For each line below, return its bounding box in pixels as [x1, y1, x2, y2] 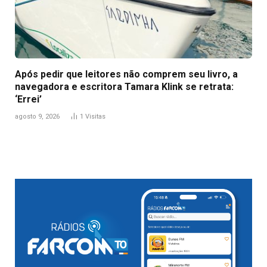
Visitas [85, 112, 105, 120]
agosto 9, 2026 [15, 112, 60, 120]
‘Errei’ [15, 93, 42, 105]
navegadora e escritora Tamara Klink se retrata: [15, 80, 234, 92]
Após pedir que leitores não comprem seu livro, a [15, 68, 238, 80]
